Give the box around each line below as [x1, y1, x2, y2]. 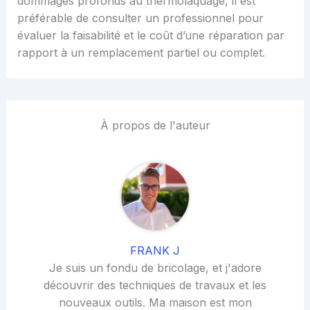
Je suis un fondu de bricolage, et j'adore [48, 261, 262, 275]
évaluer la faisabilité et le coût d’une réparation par [17, 28, 284, 43]
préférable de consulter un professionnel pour [17, 11, 264, 26]
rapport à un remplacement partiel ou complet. [17, 46, 265, 60]
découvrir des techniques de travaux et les [44, 278, 266, 293]
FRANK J [130, 244, 180, 258]
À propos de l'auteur [100, 118, 210, 133]
